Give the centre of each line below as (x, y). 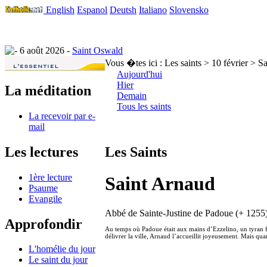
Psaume (43, 188)
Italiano (153, 10)
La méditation (48, 90)
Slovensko (189, 10)
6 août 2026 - (45, 50)
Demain (132, 96)
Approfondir (44, 224)
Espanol (92, 10)
